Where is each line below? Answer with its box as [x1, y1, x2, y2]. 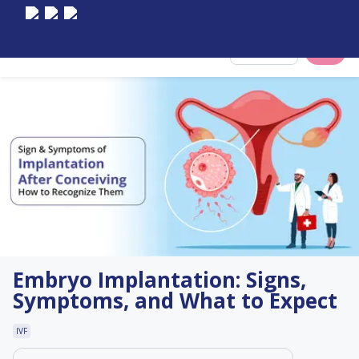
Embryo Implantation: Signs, [13, 265, 306, 295]
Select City [253, 45, 294, 57]
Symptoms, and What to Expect [13, 286, 337, 316]
